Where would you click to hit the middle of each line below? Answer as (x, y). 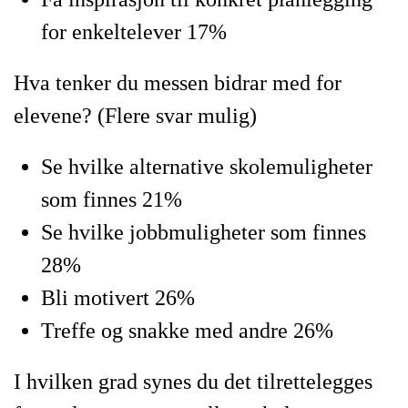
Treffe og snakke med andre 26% (187, 331)
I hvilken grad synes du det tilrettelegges (193, 382)
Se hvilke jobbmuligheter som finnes (204, 232)
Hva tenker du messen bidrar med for (178, 83)
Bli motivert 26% (118, 298)
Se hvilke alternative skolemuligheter (207, 167)
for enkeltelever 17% (134, 32)
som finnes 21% (112, 199)
